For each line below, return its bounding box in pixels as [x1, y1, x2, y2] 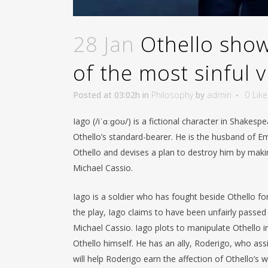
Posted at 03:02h [73, 89, 140, 100]
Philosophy [151, 89, 193, 100]
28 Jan [73, 29, 135, 58]
